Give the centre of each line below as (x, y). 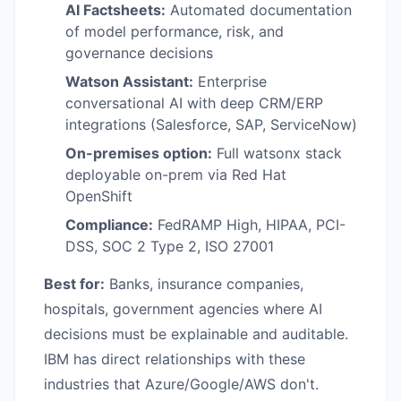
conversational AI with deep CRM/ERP (194, 102)
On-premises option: (139, 153)
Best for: (74, 283)
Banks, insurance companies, (204, 283)
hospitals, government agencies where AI (183, 308)
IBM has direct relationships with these (175, 358)
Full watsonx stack (277, 153)
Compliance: (109, 224)
